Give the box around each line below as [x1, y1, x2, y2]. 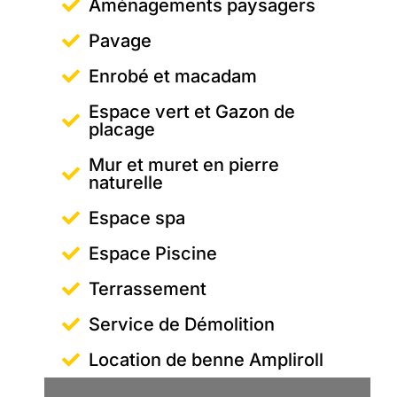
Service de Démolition [89, 313, 275, 335]
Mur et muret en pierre [89, 153, 279, 175]
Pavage [89, 29, 152, 51]
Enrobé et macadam [89, 65, 257, 87]
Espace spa [89, 206, 185, 229]
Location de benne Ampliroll [89, 348, 323, 370]
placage [89, 118, 155, 140]
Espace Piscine [89, 242, 217, 264]
